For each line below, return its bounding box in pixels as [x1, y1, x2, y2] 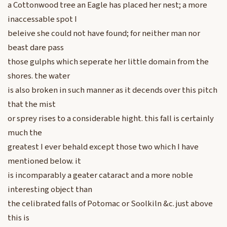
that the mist [8, 98, 56, 111]
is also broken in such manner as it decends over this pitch [8, 84, 217, 97]
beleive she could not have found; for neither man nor [8, 27, 200, 40]
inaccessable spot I [8, 13, 77, 26]
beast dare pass [8, 42, 64, 54]
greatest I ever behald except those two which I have [8, 141, 199, 154]
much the [8, 127, 42, 139]
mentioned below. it [8, 155, 81, 168]
